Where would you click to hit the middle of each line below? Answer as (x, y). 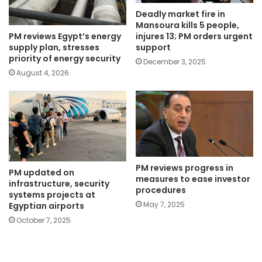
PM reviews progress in (185, 168)
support (153, 48)
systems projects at (52, 194)
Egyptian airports (46, 206)
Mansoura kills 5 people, (187, 25)
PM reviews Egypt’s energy (65, 36)
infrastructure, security (59, 183)
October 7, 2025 (44, 220)
